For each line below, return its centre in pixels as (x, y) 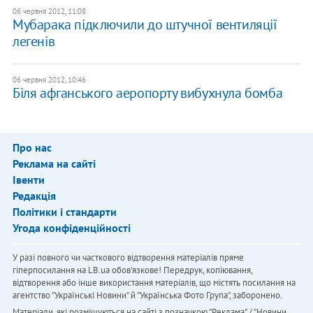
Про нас (32, 148)
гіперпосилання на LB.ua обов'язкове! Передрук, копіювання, (132, 270)
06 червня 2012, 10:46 (49, 80)
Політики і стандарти (64, 212)
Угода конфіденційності (71, 228)
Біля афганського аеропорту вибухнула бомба (147, 93)
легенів (34, 42)
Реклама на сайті (54, 164)
